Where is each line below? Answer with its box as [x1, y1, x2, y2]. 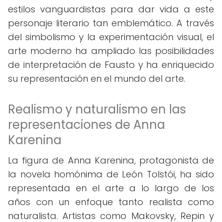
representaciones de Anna [8, 116, 165, 133]
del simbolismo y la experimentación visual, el [8, 31, 214, 43]
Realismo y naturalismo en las [8, 101, 186, 117]
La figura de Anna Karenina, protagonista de [8, 154, 214, 166]
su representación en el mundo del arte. [8, 72, 185, 85]
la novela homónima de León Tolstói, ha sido [8, 168, 214, 180]
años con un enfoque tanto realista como [8, 196, 214, 208]
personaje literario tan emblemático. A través [8, 17, 214, 29]
